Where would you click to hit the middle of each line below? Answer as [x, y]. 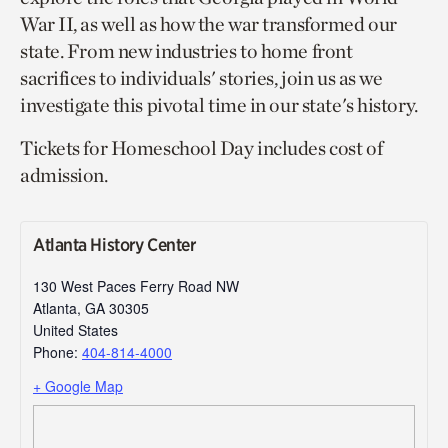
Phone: [57, 352]
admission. [64, 175]
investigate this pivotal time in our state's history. [221, 105]
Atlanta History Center [114, 245]
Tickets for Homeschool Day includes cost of [201, 148]
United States [75, 330]
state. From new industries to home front [186, 51]
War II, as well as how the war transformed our [208, 24]
